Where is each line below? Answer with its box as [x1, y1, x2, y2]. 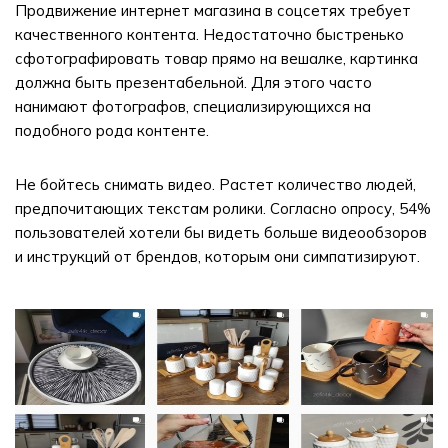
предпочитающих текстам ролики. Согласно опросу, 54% [15, 199, 431, 218]
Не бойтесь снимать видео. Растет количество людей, [15, 175, 416, 194]
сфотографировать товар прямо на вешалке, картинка [15, 49, 418, 68]
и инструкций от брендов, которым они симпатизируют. [15, 247, 420, 266]
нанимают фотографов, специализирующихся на [15, 97, 371, 116]
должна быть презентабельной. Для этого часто [15, 73, 372, 92]
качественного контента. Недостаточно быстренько [15, 25, 404, 44]
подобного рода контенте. [15, 121, 209, 140]
